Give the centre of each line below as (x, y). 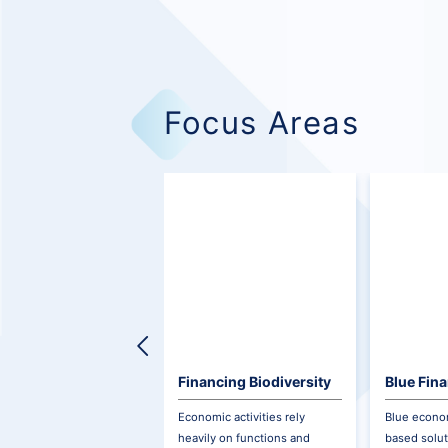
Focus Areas (261, 123)
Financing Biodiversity (254, 381)
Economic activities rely (241, 417)
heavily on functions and (243, 438)
